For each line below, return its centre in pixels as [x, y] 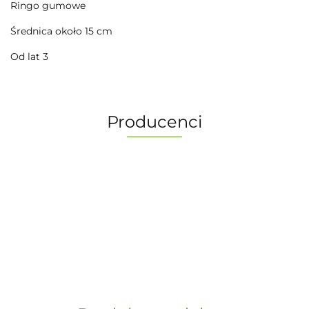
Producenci [154, 121]
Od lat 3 [29, 56]
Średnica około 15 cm [61, 31]
